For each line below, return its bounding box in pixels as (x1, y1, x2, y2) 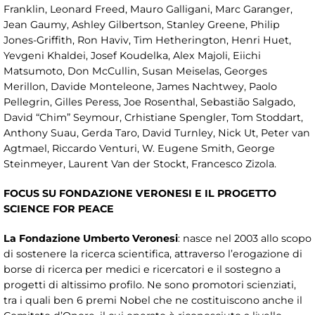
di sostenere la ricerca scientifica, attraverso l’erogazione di (4, 247, 302, 260)
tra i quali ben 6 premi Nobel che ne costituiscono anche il (4, 293, 302, 307)
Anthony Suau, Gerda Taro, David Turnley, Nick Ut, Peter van (4, 126, 310, 139)
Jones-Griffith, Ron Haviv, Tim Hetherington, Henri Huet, (4, 33, 291, 46)
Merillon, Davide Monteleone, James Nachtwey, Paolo (4, 79, 277, 93)
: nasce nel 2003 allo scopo (178, 231, 311, 245)
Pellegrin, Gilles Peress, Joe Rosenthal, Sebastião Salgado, (4, 95, 295, 108)
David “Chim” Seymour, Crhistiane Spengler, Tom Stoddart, (4, 110, 303, 124)
